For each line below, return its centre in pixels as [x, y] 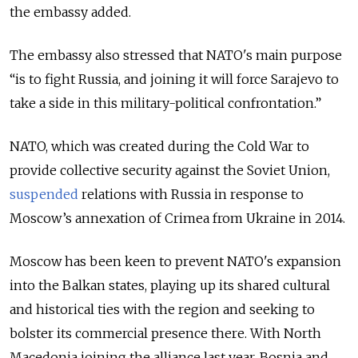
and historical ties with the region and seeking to [162, 309]
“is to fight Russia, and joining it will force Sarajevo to [174, 79]
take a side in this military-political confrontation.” [165, 103]
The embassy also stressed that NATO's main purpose [176, 55]
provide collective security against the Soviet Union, [170, 170]
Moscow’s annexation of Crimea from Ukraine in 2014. [179, 218]
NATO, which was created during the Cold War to [159, 146]
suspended [44, 194]
